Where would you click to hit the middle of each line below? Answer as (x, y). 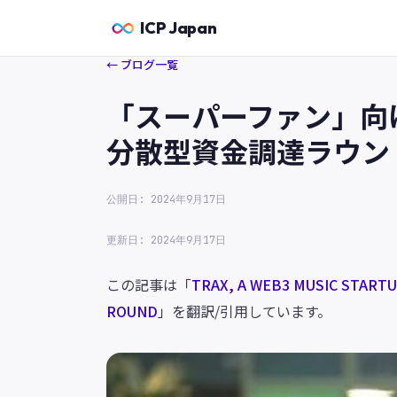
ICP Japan (179, 28)
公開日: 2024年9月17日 (166, 199)
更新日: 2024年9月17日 (166, 240)
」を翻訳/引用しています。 (245, 311)
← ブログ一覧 (142, 64)
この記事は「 (149, 284)
